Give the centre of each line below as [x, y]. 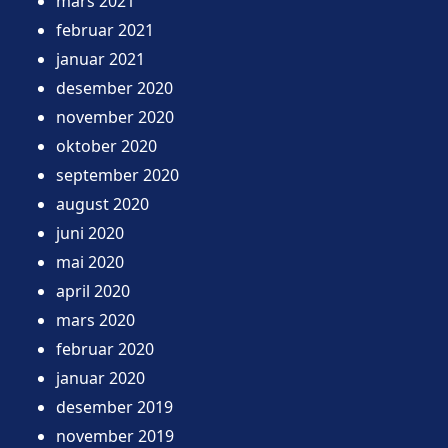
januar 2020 [100, 377]
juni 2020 [90, 232]
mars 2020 [95, 319]
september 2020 [117, 174]
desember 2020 [114, 87]
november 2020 [115, 116]
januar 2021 [100, 58]
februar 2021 [105, 29]
